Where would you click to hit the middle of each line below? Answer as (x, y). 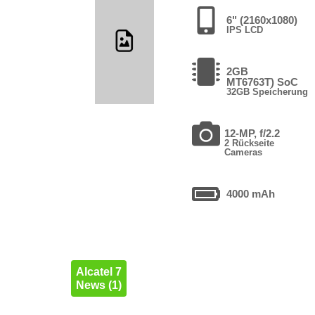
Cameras (243, 152)
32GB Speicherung (268, 91)
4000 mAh (251, 193)
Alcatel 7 (98, 271)
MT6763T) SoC (263, 82)
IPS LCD (245, 30)
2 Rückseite (249, 143)
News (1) (98, 285)
